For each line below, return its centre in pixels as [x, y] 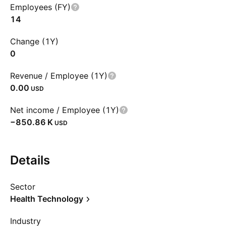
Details [30, 160]
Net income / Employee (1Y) [65, 110]
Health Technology [47, 199]
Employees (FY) [40, 7]
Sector [23, 187]
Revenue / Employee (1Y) [59, 76]
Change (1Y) [34, 41]
